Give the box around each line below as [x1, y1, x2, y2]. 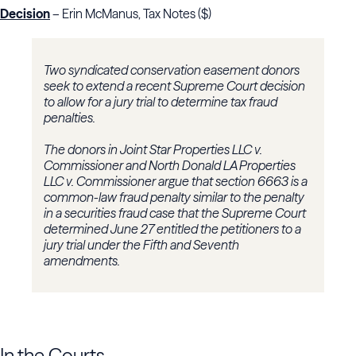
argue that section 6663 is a [156, 173, 308, 190]
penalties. [44, 110, 95, 126]
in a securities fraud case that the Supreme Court [44, 205, 306, 222]
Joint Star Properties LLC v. [120, 141, 262, 158]
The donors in [44, 141, 120, 158]
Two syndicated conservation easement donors [44, 62, 300, 79]
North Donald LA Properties [149, 157, 296, 174]
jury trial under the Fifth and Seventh [44, 237, 239, 253]
